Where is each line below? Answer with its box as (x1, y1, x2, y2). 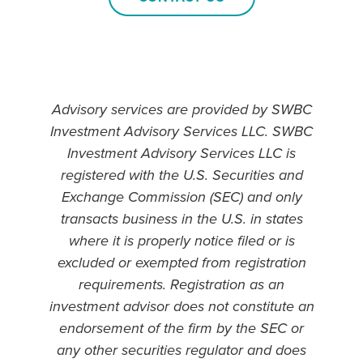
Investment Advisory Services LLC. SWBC (50, 122, 313, 141)
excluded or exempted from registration (57, 254, 306, 272)
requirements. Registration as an (79, 275, 284, 294)
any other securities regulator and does (57, 341, 306, 360)
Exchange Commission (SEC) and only (61, 188, 302, 207)
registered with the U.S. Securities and (60, 166, 303, 185)
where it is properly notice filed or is (68, 232, 295, 250)
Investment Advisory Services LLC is (67, 144, 296, 163)
